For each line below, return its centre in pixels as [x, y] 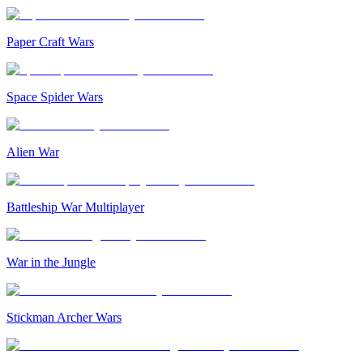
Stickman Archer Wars [64, 318]
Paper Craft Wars [50, 42]
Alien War [33, 152]
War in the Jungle [51, 263]
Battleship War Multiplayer [75, 207]
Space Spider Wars [55, 97]
